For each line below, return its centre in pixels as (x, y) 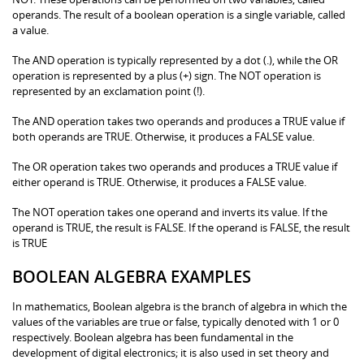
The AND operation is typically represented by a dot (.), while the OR (175, 60)
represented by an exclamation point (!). (108, 91)
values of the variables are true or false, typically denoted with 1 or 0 (175, 321)
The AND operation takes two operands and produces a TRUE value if (178, 121)
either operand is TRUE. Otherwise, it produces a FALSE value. (159, 182)
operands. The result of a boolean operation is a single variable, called (179, 14)
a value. (30, 30)
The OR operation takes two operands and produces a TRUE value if (175, 166)
